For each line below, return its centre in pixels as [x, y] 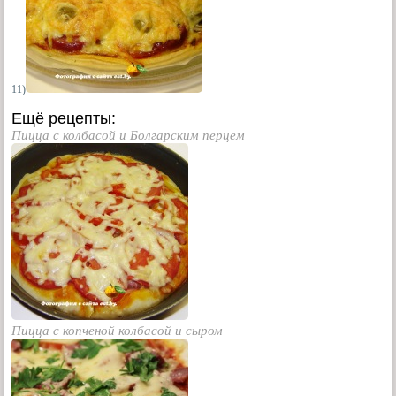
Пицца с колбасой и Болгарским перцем [128, 135]
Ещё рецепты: [64, 118]
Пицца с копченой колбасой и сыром [117, 331]
